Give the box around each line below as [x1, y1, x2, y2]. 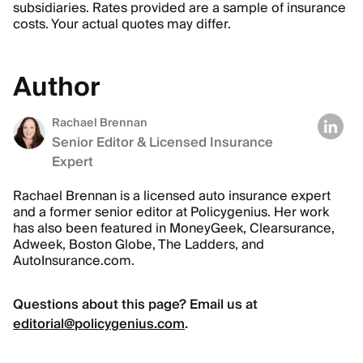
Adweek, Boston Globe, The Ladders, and [13, 233, 264, 256]
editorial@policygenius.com [13, 313, 185, 335]
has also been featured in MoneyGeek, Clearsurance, [13, 217, 335, 240]
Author [13, 65, 100, 110]
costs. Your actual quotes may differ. [13, 13, 231, 36]
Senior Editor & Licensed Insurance [52, 131, 273, 154]
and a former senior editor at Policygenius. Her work [13, 201, 329, 224]
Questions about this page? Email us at [13, 293, 261, 316]
